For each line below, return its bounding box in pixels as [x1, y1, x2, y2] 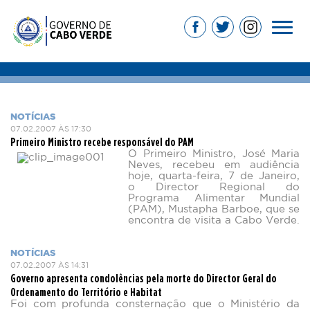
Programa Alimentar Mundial [128, 194, 300, 203]
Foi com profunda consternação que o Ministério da [10, 300, 300, 309]
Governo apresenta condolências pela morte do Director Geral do [10, 271, 277, 284]
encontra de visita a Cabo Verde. [128, 216, 300, 225]
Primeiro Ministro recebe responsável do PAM [10, 135, 194, 148]
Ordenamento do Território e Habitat [10, 285, 162, 298]
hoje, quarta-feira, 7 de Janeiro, [128, 172, 300, 181]
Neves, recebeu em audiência [128, 161, 300, 170]
